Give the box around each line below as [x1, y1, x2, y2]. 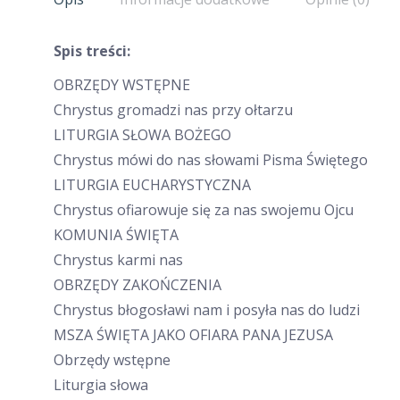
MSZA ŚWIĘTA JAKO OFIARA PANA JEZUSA [54, 325, 333, 345]
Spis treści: [54, 41, 130, 61]
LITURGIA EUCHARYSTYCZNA [54, 175, 251, 195]
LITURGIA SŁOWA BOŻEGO [54, 125, 231, 145]
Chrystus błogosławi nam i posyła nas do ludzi [54, 300, 360, 320]
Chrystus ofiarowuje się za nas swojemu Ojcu [54, 200, 354, 220]
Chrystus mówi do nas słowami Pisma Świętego [54, 150, 368, 170]
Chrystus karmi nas [54, 250, 183, 270]
